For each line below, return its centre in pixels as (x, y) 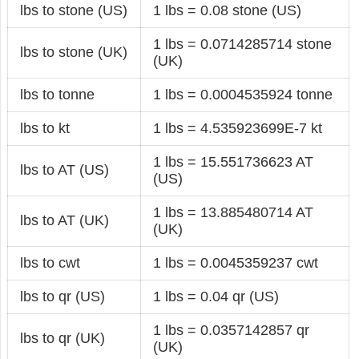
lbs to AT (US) (65, 169)
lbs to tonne (58, 94)
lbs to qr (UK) (63, 338)
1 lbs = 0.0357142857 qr (232, 330)
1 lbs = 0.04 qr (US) (216, 296)
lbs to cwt (50, 262)
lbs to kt (45, 128)
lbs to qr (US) (63, 296)
